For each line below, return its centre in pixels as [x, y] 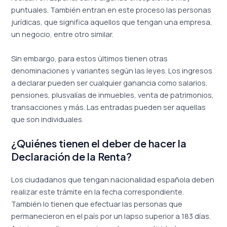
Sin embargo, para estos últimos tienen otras [90, 58]
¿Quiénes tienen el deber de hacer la [99, 143]
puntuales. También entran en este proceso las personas [111, 10]
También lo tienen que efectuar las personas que [97, 204]
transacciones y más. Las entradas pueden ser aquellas [109, 107]
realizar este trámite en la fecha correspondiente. [98, 192]
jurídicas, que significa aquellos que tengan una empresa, [112, 22]
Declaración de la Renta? [72, 157]
